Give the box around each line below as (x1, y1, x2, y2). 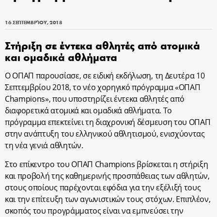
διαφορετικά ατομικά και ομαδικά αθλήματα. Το (5, 105, 172, 116)
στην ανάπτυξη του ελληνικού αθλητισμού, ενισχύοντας (5, 128, 205, 139)
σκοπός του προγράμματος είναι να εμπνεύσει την (5, 205, 184, 216)
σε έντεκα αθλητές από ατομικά (42, 37, 200, 52)
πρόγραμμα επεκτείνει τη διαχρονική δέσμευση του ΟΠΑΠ (5, 116, 211, 127)
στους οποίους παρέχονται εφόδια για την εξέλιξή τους (5, 182, 201, 193)
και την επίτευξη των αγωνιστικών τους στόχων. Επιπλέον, (5, 193, 211, 204)
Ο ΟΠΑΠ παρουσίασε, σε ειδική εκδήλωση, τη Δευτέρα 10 (5, 70, 205, 81)
